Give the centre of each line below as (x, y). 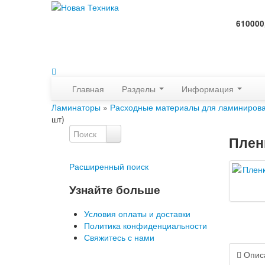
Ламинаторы (76, 107)
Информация (209, 89)
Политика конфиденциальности (146, 225)
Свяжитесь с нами (119, 237)
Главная (88, 89)
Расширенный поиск (109, 166)
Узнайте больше (115, 190)
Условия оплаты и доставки (137, 214)
